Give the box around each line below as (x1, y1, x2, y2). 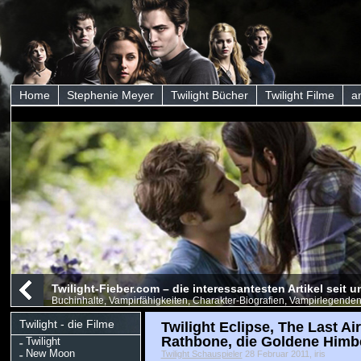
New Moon (25, 347, 75, 359)
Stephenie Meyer (66, 89, 154, 102)
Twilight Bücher (170, 89, 248, 102)
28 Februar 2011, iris (242, 349, 326, 359)
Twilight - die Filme (19, 317, 114, 330)
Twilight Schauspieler (160, 349, 243, 359)
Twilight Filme (264, 89, 334, 102)
